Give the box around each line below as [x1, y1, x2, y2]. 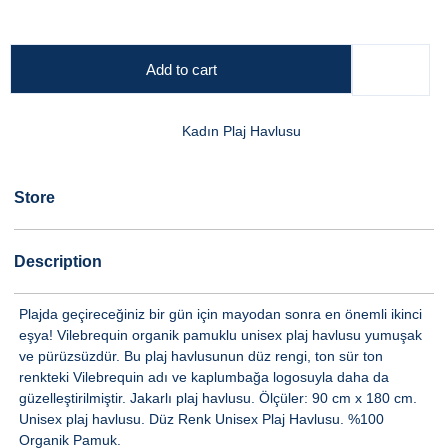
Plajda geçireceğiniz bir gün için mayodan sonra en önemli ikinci [19, 306, 422, 322]
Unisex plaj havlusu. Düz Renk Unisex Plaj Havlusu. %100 [19, 411, 384, 427]
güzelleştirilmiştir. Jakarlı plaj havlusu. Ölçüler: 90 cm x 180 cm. [19, 390, 417, 406]
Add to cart [145, 60, 217, 78]
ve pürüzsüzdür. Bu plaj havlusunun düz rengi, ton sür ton [19, 348, 383, 364]
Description [14, 252, 102, 270]
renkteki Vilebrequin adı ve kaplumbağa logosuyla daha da [19, 369, 389, 385]
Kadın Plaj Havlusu [182, 123, 301, 139]
